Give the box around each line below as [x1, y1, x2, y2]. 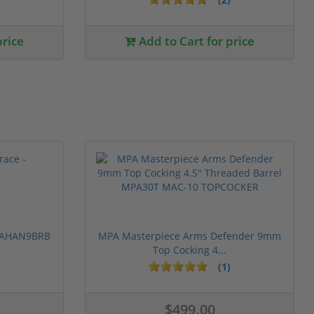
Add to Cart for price [136, 32, 254, 49]
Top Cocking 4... [153, 243, 226, 257]
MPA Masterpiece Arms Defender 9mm [98, 228, 281, 243]
